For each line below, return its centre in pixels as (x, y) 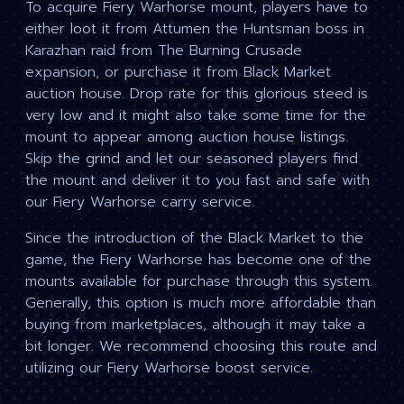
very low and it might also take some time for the (196, 116)
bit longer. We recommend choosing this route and (201, 347)
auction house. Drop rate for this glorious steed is (197, 94)
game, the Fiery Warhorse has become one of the (198, 260)
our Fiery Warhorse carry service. (140, 202)
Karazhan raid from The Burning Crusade (164, 51)
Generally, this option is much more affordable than (201, 303)
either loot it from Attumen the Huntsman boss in (195, 29)
